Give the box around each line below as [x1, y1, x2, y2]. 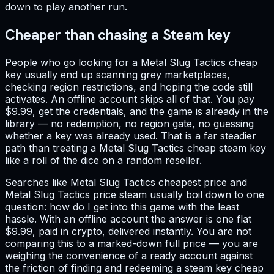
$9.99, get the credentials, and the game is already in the [5, 105, 268, 117]
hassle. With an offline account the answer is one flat [5, 212, 251, 225]
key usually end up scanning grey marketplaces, [5, 68, 230, 81]
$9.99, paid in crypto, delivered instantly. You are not [5, 224, 251, 237]
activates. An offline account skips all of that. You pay [5, 92, 254, 105]
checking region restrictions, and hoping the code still [5, 80, 253, 93]
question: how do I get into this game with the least [5, 200, 239, 213]
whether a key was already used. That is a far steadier [5, 129, 256, 142]
